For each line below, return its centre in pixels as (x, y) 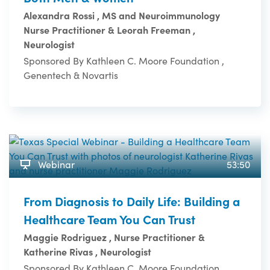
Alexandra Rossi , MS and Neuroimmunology (122, 15)
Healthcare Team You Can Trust (109, 219)
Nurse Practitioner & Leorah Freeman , (109, 30)
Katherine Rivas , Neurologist (87, 252)
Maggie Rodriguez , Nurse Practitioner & (114, 237)
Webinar (55, 165)
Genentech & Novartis (71, 75)
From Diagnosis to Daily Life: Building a (132, 201)
